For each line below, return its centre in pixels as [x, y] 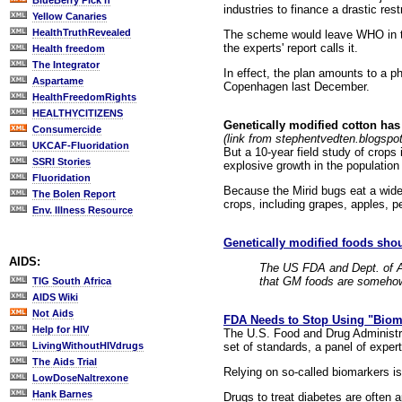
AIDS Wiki [55, 297]
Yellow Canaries [70, 16]
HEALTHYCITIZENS [78, 113]
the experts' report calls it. [291, 48]
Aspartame [58, 81]
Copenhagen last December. [297, 86]
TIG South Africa [72, 281]
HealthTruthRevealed [82, 32]
